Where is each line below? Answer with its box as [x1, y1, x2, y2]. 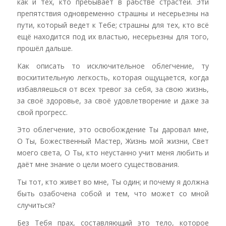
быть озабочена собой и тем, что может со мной [17, 189, 209, 199]
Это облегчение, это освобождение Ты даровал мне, [17, 125, 209, 135]
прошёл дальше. [17, 43, 73, 53]
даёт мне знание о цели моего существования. [17, 159, 179, 169]
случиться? [17, 200, 55, 210]
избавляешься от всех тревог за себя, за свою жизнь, [17, 84, 209, 94]
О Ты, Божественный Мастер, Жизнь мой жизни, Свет [17, 136, 209, 146]
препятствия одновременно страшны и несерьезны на [17, 8, 209, 18]
